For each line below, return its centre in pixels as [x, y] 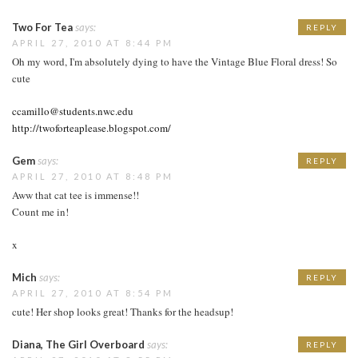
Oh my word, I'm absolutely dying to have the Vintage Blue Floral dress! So [175, 61]
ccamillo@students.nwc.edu [73, 111]
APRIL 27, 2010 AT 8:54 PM [93, 292]
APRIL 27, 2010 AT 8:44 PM [93, 42]
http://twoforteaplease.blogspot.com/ [91, 127]
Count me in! [40, 211]
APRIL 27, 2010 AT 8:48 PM [93, 176]
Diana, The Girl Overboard [78, 344]
